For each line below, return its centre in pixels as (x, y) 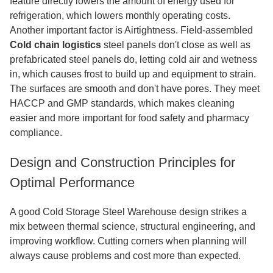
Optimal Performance (72, 183)
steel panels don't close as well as (176, 45)
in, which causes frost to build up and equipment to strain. (133, 74)
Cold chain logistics (55, 45)
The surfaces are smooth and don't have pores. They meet (135, 89)
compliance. (36, 133)
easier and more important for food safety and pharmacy (129, 118)
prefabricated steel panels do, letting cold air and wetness (133, 59)
